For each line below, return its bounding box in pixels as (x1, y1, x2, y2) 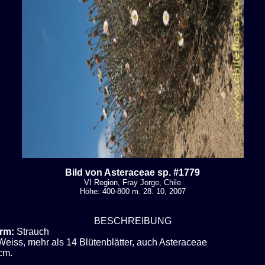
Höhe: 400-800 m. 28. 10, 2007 (79, 186, 186, 196)
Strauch (14, 226, 49, 237)
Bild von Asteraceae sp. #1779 (65, 167, 200, 177)
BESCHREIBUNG (93, 215, 172, 226)
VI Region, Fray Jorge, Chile (84, 177, 181, 187)
